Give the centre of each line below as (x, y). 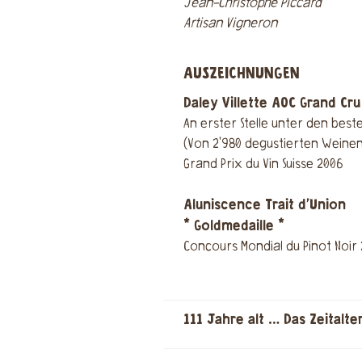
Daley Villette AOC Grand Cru (272, 103)
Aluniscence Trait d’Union (265, 205)
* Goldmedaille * (234, 226)
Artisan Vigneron (230, 24)
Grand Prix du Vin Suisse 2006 (263, 164)
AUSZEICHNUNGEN (242, 74)
